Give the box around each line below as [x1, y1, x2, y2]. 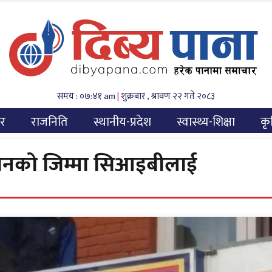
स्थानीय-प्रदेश [93, 112, 151, 132]
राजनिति [31, 112, 68, 132]
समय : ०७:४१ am [57, 89, 117, 104]
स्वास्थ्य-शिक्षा [177, 112, 235, 132]
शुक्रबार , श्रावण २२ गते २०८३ [119, 89, 215, 104]
